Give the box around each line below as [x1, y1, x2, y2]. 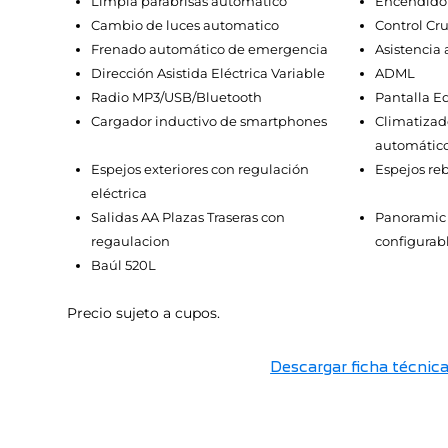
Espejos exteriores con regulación [91, 161, 310, 178]
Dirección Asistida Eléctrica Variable [91, 65, 326, 82]
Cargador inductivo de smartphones [91, 113, 328, 130]
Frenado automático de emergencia [91, 41, 329, 58]
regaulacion [91, 233, 171, 250]
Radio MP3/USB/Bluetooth [91, 89, 263, 106]
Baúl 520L [91, 257, 157, 274]
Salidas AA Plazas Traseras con [91, 209, 286, 226]
